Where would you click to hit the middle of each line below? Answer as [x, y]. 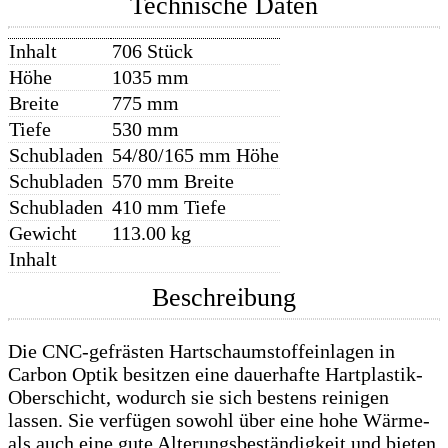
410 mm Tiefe [169, 206]
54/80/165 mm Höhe [195, 154]
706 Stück [152, 50]
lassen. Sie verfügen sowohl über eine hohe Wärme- [219, 420]
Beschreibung [224, 298]
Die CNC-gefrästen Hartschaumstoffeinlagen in [201, 351]
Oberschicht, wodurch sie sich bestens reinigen [198, 397]
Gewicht [43, 232]
